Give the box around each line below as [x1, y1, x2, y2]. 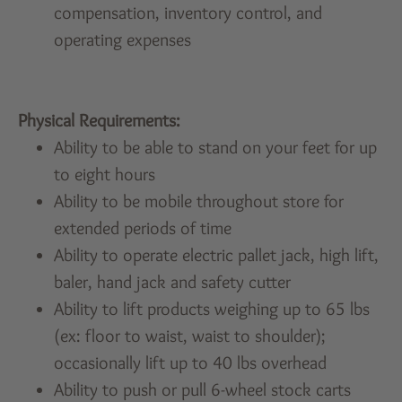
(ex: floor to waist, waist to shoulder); [54, 324, 327, 346]
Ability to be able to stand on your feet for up [54, 135, 378, 158]
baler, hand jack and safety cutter [54, 270, 292, 293]
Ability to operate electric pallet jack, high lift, [54, 243, 380, 266]
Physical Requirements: [18, 109, 181, 131]
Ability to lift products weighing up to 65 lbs [54, 297, 371, 319]
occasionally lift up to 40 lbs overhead [54, 351, 328, 373]
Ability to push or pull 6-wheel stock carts [54, 378, 352, 400]
